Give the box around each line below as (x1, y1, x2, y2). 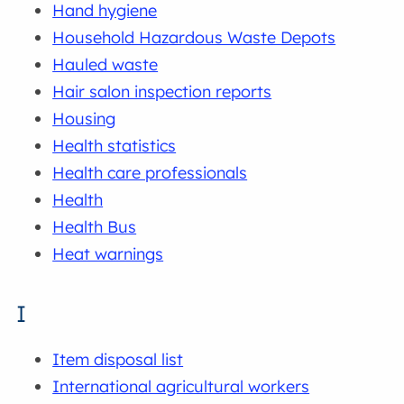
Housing (52, 108, 116, 130)
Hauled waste (52, 54, 159, 76)
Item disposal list (52, 349, 184, 371)
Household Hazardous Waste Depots (52, 27, 336, 49)
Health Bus (52, 216, 137, 238)
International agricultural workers (52, 376, 310, 398)
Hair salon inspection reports (52, 81, 272, 103)
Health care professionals (52, 162, 248, 184)
